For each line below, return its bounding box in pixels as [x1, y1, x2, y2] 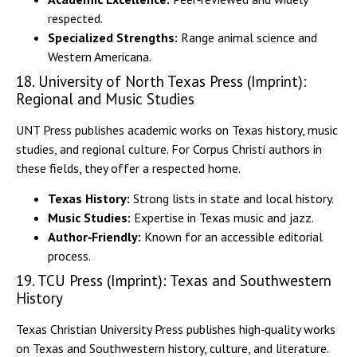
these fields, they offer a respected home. [16, 159, 241, 176]
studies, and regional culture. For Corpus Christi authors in [16, 140, 322, 157]
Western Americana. [48, 48, 151, 65]
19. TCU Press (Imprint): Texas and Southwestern [16, 270, 331, 290]
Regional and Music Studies [16, 88, 194, 108]
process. [48, 247, 91, 264]
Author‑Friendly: [48, 228, 141, 245]
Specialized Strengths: [48, 29, 178, 45]
